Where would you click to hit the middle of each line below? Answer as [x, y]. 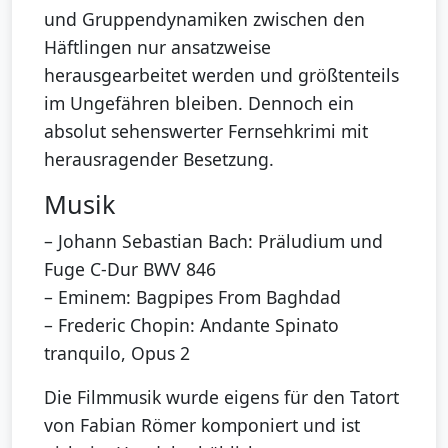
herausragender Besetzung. [159, 158]
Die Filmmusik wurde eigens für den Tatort [221, 396]
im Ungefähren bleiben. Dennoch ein [199, 102]
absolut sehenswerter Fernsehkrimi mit [206, 130]
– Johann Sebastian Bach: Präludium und [213, 240]
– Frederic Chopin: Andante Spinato [191, 324]
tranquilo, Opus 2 [117, 352]
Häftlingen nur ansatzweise [157, 46]
